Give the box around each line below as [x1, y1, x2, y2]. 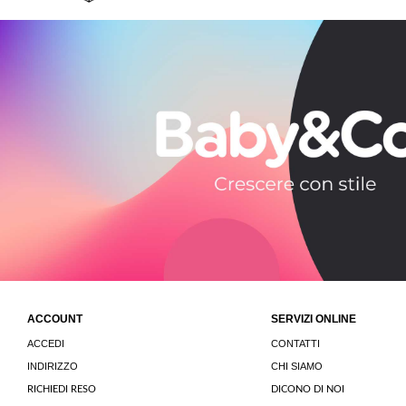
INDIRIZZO [27, 361, 78, 372]
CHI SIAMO [270, 361, 323, 372]
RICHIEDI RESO [27, 384, 96, 395]
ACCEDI [27, 338, 64, 350]
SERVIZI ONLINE [270, 313, 356, 326]
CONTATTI [270, 338, 320, 350]
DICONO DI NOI [270, 384, 344, 395]
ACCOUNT [27, 313, 82, 326]
